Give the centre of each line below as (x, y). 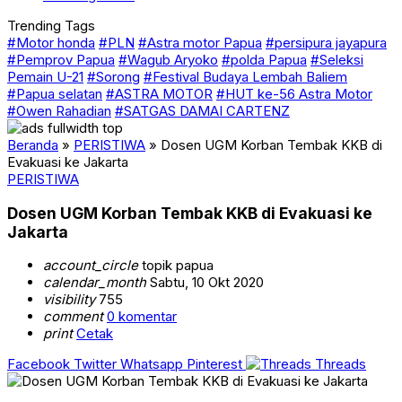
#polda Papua (264, 60)
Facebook (39, 364)
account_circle (91, 266)
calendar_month (95, 283)
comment (73, 317)
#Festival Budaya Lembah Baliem (245, 77)
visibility (69, 300)
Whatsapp (152, 364)
